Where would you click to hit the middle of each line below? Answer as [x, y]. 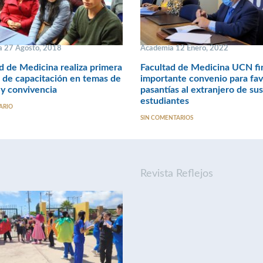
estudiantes [165, 101]
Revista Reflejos [177, 173]
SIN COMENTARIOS [167, 118]
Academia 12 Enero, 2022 [184, 48]
